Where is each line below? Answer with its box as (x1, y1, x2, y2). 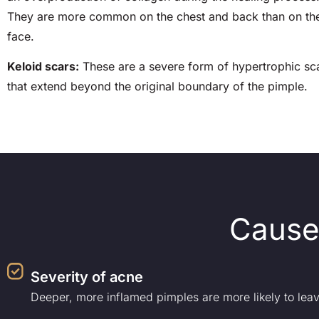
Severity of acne (31, 268, 144, 286)
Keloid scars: (7, 59, 79, 74)
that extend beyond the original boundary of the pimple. (7, 79, 308, 94)
